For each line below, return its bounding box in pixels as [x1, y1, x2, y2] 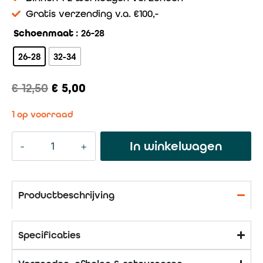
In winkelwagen [129, 138, 222, 153]
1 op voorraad [12, 109, 73, 120]
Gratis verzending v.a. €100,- [25, 8, 159, 20]
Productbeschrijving [18, 188, 114, 201]
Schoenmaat [14, 27, 73, 40]
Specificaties [18, 228, 80, 241]
